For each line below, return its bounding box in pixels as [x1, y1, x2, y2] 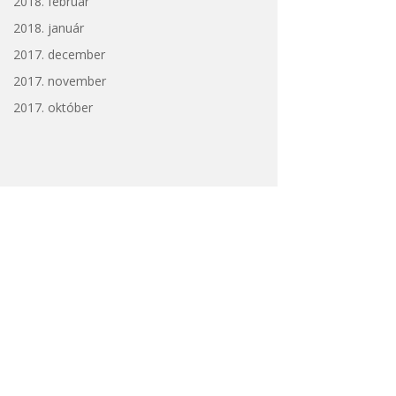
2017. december [12, 45, 105, 63]
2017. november [12, 72, 106, 89]
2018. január [12, 19, 84, 36]
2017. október [12, 98, 93, 116]
